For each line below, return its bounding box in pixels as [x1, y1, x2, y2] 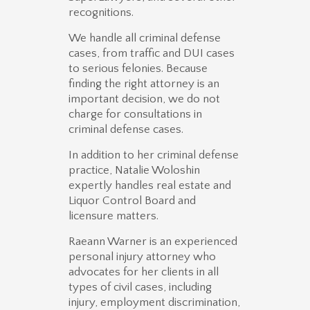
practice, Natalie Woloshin [69, 164, 200, 177]
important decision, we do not [69, 93, 220, 106]
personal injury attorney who [69, 250, 216, 264]
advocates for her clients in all [69, 266, 219, 279]
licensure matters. [69, 210, 158, 223]
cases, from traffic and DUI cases [69, 47, 235, 60]
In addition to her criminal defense [69, 149, 239, 162]
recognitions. [69, 6, 134, 19]
